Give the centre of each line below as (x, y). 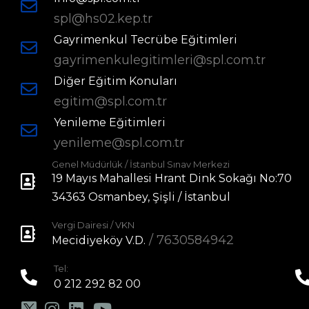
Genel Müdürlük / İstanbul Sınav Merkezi (141, 165)
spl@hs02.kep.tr (103, 19)
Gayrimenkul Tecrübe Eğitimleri (146, 40)
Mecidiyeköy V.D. (99, 241)
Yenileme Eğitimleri (110, 123)
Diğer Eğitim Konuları (116, 81)
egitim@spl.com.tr (110, 102)
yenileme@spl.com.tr (119, 143)
